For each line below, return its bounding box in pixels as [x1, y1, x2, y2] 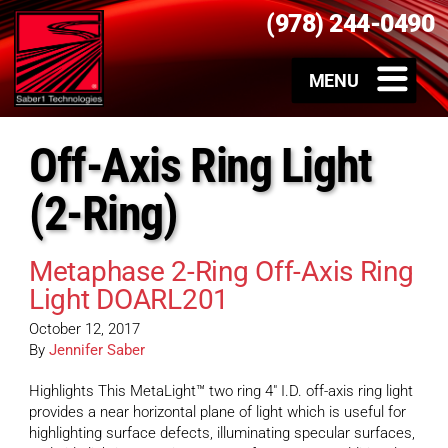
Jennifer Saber [49, 341, 145, 360]
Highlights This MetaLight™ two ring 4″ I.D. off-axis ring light [29, 382, 413, 401]
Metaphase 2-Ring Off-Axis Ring [29, 255, 414, 289]
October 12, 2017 [29, 320, 140, 339]
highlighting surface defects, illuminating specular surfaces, [29, 424, 415, 443]
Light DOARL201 [29, 283, 230, 317]
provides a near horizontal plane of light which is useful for [29, 403, 406, 422]
